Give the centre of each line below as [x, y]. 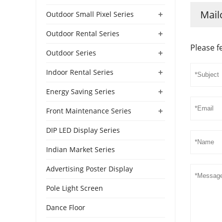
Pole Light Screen [75, 188]
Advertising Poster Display [89, 168]
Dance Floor [66, 207]
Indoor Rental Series [80, 72]
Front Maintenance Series [89, 111]
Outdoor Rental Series [83, 33]
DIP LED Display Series [83, 130]
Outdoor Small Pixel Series [90, 14]
